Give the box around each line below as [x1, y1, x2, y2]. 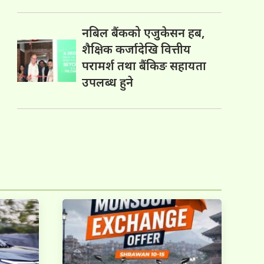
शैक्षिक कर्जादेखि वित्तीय [82, 41, 192, 58]
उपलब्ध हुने [82, 74, 134, 91]
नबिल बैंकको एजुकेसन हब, [82, 25, 206, 41]
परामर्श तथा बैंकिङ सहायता [82, 58, 207, 74]
